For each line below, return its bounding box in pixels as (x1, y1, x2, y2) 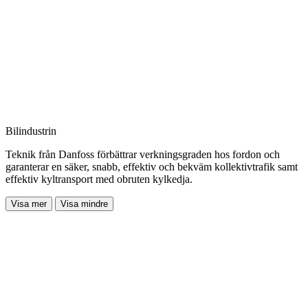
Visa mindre (60, 198, 108, 209)
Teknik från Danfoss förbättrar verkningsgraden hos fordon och (5, 148, 280, 160)
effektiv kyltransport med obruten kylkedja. (5, 173, 192, 185)
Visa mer (11, 198, 47, 209)
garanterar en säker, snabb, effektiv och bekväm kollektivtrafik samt (5, 160, 298, 173)
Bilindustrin (5, 124, 56, 137)
